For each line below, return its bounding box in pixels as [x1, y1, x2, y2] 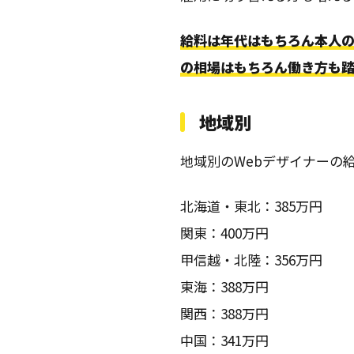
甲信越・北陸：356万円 [180, 250, 323, 269]
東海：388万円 [180, 277, 269, 296]
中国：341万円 [180, 330, 269, 350]
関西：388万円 [180, 303, 269, 323]
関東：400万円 [180, 223, 269, 243]
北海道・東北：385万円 [180, 196, 323, 216]
